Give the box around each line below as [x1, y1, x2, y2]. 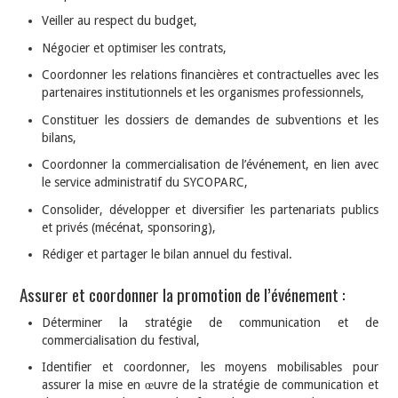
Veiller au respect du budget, [42, 13, 198, 28]
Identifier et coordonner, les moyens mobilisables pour [42, 360, 378, 375]
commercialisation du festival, [42, 332, 201, 347]
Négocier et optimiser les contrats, [42, 40, 227, 55]
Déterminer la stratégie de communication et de [42, 314, 378, 330]
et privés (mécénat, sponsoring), [42, 219, 217, 235]
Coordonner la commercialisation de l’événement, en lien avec [42, 157, 378, 172]
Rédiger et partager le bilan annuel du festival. [42, 247, 293, 262]
